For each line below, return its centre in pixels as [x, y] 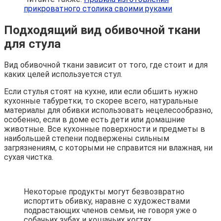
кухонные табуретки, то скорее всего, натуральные [101, 101]
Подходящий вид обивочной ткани [102, 30]
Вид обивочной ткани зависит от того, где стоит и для [106, 65]
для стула [32, 44]
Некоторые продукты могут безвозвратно [104, 192]
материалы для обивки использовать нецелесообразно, [108, 110]
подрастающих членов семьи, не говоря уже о [110, 211]
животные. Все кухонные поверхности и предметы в [105, 129]
